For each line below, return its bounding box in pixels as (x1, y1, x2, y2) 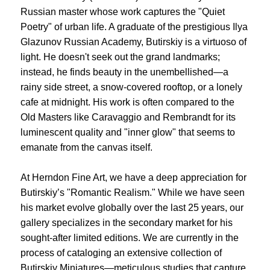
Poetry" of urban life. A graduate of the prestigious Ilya (20, 22, 248, 32)
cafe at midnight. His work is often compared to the (20, 97, 234, 107)
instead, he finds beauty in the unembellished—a (20, 67, 228, 77)
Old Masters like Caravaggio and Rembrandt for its (20, 112, 236, 122)
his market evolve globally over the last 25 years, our (20, 202, 243, 213)
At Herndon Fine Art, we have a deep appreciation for (20, 172, 246, 183)
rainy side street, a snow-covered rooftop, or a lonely (20, 82, 242, 92)
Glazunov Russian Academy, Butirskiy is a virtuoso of (20, 37, 246, 47)
